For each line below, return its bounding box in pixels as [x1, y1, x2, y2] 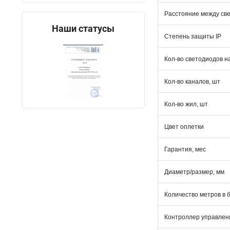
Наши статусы [52, 23, 114, 34]
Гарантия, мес [164, 146, 206, 153]
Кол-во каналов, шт [164, 78, 220, 85]
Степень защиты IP [164, 33, 221, 40]
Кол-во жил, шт [164, 101, 208, 108]
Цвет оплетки [164, 123, 204, 130]
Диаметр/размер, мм [164, 168, 224, 176]
